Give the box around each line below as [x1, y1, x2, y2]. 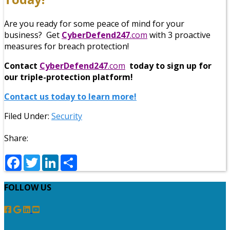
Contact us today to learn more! [4, 90, 137, 102]
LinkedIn [59, 152, 92, 164]
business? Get [4, 29, 62, 41]
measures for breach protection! [4, 40, 129, 52]
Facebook [22, 152, 59, 164]
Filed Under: [4, 110, 51, 122]
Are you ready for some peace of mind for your [4, 17, 184, 29]
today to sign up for [125, 60, 212, 71]
